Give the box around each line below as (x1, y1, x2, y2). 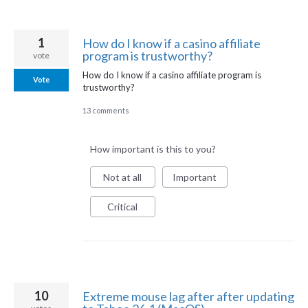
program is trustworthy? (82, 47, 212, 63)
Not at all (103, 170, 142, 183)
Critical (107, 200, 138, 212)
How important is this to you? (89, 142, 216, 155)
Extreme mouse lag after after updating (82, 289, 294, 305)
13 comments (82, 106, 129, 115)
